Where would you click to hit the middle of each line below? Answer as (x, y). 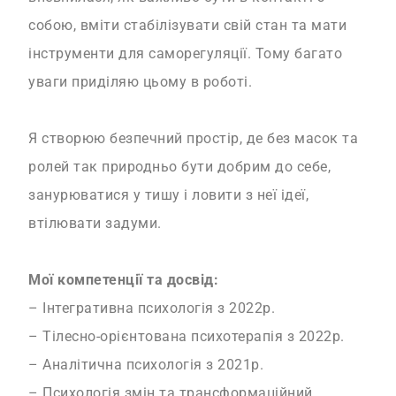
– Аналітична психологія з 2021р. (146, 365)
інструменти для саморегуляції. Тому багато (186, 54)
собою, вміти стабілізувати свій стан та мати (188, 26)
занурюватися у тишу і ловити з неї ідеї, (169, 195)
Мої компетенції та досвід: (124, 280)
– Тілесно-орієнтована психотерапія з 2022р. (187, 337)
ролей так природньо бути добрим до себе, (180, 167)
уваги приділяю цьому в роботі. (141, 82)
